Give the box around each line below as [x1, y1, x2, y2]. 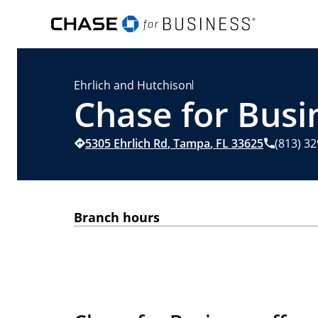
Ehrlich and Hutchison [74, 77, 192, 93]
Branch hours [74, 209, 160, 226]
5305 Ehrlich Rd [85, 136, 168, 151]
